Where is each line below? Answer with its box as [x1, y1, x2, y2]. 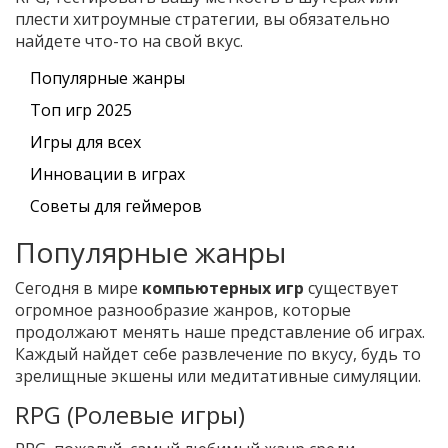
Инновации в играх [30, 163, 185, 186]
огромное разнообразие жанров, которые [15, 299, 351, 322]
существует [304, 277, 399, 300]
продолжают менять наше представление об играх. [15, 321, 425, 344]
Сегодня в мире [15, 277, 142, 300]
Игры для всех [30, 131, 141, 154]
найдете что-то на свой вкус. [15, 30, 243, 53]
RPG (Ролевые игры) [15, 398, 245, 432]
